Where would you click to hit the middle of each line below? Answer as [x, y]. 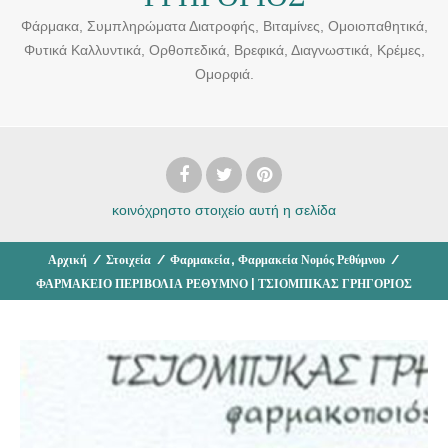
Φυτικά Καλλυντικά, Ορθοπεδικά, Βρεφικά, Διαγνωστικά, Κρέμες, [224, 49]
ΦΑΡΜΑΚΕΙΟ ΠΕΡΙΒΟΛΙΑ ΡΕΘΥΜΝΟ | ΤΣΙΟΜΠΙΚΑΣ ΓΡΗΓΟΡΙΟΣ [224, 283]
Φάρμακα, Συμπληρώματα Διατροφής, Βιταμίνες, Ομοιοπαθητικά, [224, 25]
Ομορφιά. [224, 73]
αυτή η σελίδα [292, 209]
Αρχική [67, 259]
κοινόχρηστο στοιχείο [178, 209]
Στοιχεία [128, 259]
